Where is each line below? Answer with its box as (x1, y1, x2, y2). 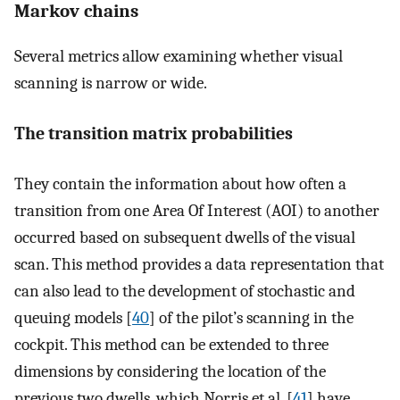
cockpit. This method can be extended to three (14, 335, 329, 355)
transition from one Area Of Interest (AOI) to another (14, 201, 379, 221)
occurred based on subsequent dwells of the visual (14, 228, 355, 248)
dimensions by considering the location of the (14, 362, 326, 382)
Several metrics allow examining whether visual (14, 46, 343, 67)
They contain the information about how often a (14, 174, 346, 195)
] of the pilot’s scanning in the (149, 308, 354, 329)
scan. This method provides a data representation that (14, 254, 384, 275)
